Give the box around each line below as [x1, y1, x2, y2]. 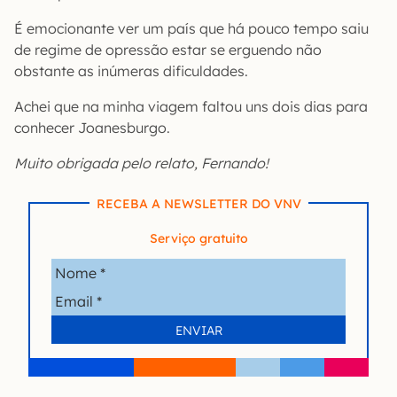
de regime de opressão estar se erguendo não [14, 40, 322, 58]
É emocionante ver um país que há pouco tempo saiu [14, 19, 369, 37]
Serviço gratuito [149, 230, 248, 246]
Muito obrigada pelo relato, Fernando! [14, 153, 269, 172]
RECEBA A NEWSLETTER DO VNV [96, 195, 301, 212]
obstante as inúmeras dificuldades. [14, 61, 248, 80]
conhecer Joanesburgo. [14, 118, 170, 136]
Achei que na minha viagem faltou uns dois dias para [14, 97, 368, 115]
